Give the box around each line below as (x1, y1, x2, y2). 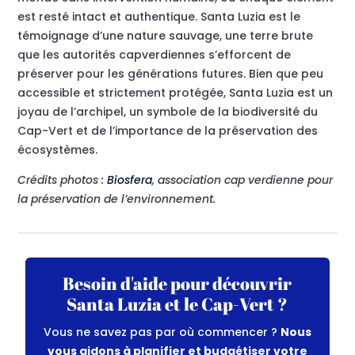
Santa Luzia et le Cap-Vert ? (67, 292, 288, 315)
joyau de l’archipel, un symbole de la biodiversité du (17, 104, 319, 120)
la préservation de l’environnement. (17, 191, 216, 207)
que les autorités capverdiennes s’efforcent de (17, 47, 292, 63)
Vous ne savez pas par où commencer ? (43, 324, 281, 340)
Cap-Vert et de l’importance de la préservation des (17, 123, 319, 139)
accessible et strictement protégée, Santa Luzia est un (17, 85, 334, 101)
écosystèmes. (17, 142, 98, 158)
